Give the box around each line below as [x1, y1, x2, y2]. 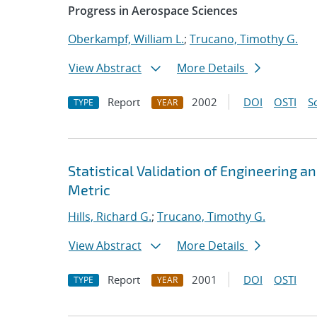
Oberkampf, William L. [68, 31, 184, 47]
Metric [68, 181, 110, 198]
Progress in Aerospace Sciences [68, 3, 238, 18]
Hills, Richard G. [68, 209, 151, 224]
